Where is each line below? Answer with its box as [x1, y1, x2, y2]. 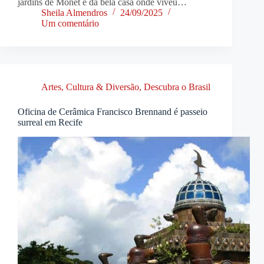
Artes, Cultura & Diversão [41, 81, 139, 92]
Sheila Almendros [41, 7, 107, 18]
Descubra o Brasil [144, 81, 210, 92]
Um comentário [41, 18, 99, 28]
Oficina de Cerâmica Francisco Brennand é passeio [18, 106, 207, 117]
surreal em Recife [18, 117, 82, 127]
